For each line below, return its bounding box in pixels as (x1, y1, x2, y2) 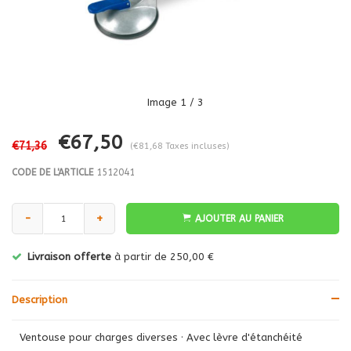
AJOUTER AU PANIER (194, 213, 284, 224)
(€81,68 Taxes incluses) (130, 141, 230, 151)
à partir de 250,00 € (111, 251, 214, 262)
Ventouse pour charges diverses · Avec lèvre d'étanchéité (20, 331, 302, 343)
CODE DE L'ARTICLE (12, 166, 93, 178)
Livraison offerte (27, 251, 111, 262)
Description (12, 294, 67, 306)
